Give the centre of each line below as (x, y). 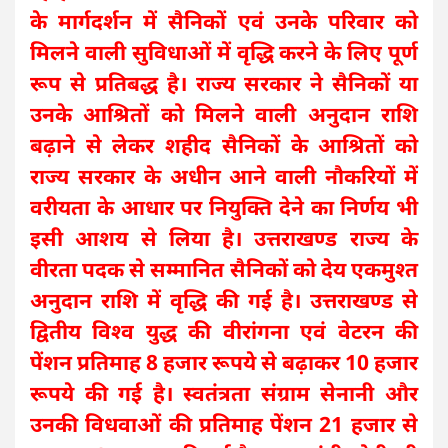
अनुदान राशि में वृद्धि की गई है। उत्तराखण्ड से (224, 300)
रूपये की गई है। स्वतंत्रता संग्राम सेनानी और (224, 393)
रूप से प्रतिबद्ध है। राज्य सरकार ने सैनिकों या (224, 83)
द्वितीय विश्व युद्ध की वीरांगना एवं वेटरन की (224, 331)
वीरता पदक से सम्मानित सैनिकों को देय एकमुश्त (224, 269)
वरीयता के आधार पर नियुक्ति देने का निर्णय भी (224, 207)
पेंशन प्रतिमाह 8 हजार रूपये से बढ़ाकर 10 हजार (224, 362)
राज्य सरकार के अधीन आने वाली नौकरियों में (224, 176)
